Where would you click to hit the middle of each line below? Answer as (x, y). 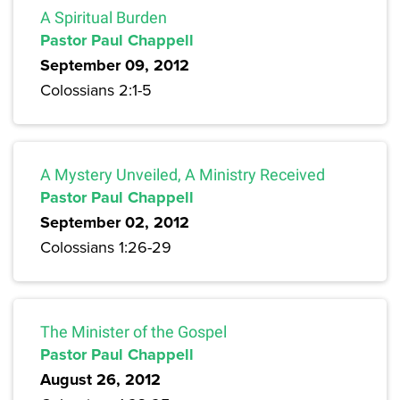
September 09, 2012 (115, 66)
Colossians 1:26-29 (106, 247)
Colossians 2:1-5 (96, 90)
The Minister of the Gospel (133, 332)
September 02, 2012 (115, 223)
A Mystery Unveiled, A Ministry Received (183, 175)
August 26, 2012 (100, 380)
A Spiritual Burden (104, 18)
